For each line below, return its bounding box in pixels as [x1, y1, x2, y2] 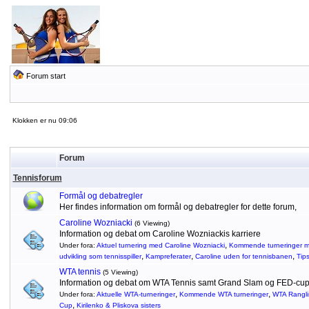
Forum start [26, 72, 66, 80]
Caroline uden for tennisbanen [195, 252, 292, 260]
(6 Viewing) [134, 219, 170, 227]
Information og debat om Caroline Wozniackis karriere [59, 229, 261, 239]
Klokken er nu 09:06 [12, 117, 77, 124]
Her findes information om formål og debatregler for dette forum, [59, 202, 297, 212]
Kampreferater [145, 252, 191, 260]
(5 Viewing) [102, 268, 138, 276]
